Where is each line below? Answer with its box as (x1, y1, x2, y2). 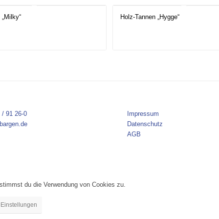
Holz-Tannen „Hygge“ (120, 13, 180, 21)
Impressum (127, 110, 159, 118)
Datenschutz (127, 120, 163, 128)
